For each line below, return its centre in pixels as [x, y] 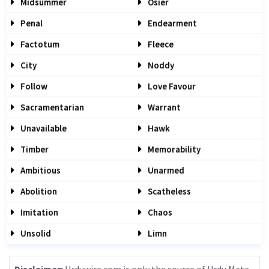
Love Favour [171, 86]
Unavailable [43, 128]
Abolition [38, 191]
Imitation [38, 212]
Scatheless [168, 191]
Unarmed [165, 170]
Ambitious [40, 170]
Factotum [39, 44]
